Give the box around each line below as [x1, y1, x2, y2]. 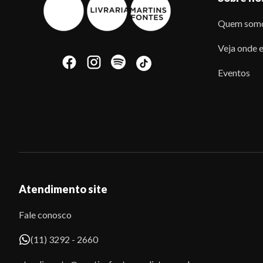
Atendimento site [19, 183, 107, 195]
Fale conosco [19, 209, 72, 220]
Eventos [218, 67, 251, 78]
